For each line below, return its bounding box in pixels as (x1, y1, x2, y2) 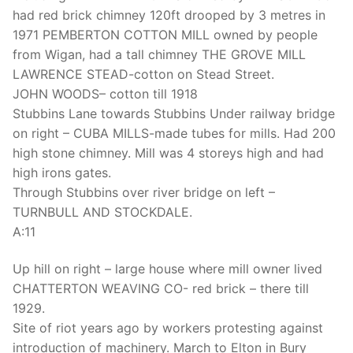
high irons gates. (13, 164, 111, 180)
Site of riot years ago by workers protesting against (13, 320, 323, 336)
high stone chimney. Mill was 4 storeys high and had (13, 144, 324, 161)
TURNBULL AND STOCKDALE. (13, 203, 192, 220)
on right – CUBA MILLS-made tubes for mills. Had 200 (13, 124, 336, 141)
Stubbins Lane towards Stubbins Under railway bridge (13, 105, 335, 121)
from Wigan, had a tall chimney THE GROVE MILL (13, 46, 306, 62)
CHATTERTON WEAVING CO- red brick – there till (13, 281, 309, 297)
